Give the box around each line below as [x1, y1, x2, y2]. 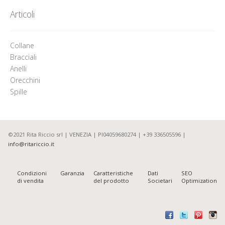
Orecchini [10, 75, 42, 85]
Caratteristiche [93, 169, 133, 177]
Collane [10, 41, 34, 51]
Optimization [181, 177, 217, 185]
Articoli [10, 8, 35, 21]
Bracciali [10, 52, 37, 62]
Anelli [10, 64, 29, 74]
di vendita [17, 177, 44, 185]
